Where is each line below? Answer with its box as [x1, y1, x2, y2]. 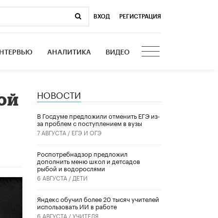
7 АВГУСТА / [37, 127, 72, 137]
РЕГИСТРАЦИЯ [119, 13, 161, 19]
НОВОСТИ [37, 87, 81, 101]
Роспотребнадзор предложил [37, 148, 127, 159]
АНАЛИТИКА [47, 49, 91, 56]
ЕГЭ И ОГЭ [72, 127, 102, 137]
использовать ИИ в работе [37, 201, 117, 211]
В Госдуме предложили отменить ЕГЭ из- [37, 110, 160, 121]
